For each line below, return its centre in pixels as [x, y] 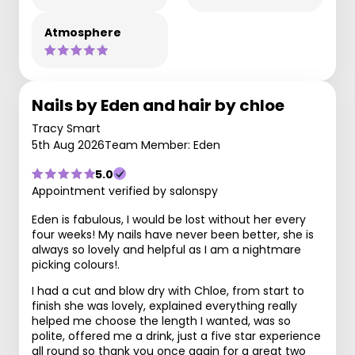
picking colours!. [76, 264]
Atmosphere [83, 32]
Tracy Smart [66, 128]
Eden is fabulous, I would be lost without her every [169, 219]
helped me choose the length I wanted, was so [161, 321]
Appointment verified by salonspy [125, 191]
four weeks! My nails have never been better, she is [173, 234]
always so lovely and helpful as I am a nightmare [166, 249]
